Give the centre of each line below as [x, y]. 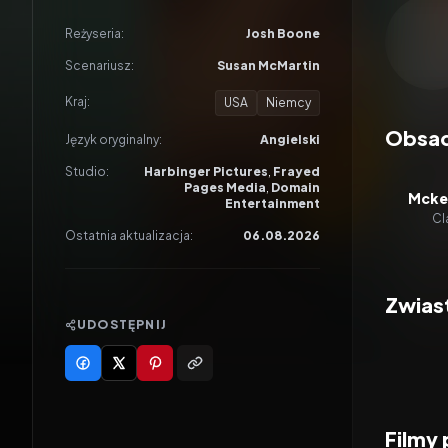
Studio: [87, 171]
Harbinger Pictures [206, 171]
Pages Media [225, 187]
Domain [295, 187]
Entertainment [272, 203]
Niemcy [288, 102]
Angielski [290, 139]
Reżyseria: [94, 33]
